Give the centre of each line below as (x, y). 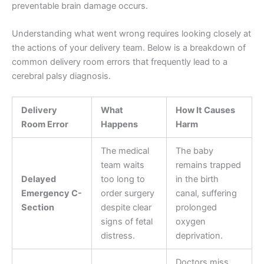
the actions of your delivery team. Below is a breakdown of (129, 47)
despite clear (126, 208)
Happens (119, 125)
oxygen (190, 222)
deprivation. (199, 236)
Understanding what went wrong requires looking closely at (131, 33)
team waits (122, 165)
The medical (125, 151)
